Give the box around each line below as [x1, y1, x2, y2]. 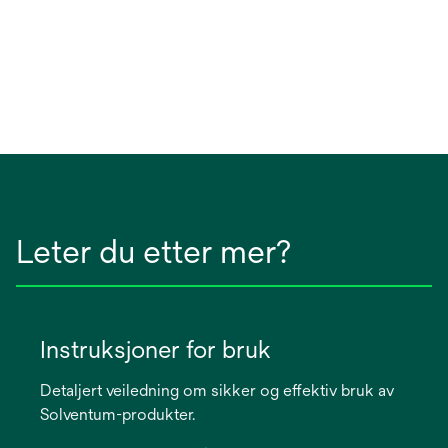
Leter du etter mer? [16, 233, 291, 271]
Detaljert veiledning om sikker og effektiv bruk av [40, 381, 394, 401]
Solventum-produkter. [40, 405, 195, 425]
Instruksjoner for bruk [40, 335, 271, 364]
